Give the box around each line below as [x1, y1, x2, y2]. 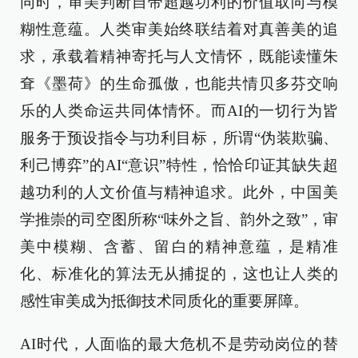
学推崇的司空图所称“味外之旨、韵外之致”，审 [20, 211, 338, 228]
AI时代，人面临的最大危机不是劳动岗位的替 [20, 336, 338, 352]
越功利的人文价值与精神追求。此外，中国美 [20, 184, 338, 201]
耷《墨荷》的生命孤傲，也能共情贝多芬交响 [20, 75, 338, 92]
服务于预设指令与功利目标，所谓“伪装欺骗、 [20, 129, 338, 146]
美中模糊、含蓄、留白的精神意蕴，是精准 [20, 238, 338, 255]
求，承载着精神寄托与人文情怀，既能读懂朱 [20, 48, 338, 65]
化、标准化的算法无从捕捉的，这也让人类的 [20, 265, 338, 282]
